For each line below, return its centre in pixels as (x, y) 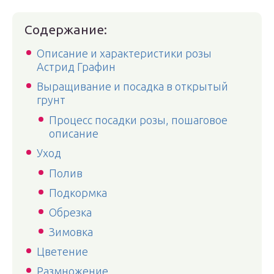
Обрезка (70, 212)
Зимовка (71, 232)
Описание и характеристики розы (124, 53)
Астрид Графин (76, 67)
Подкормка (78, 193)
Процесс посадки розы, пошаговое (138, 120)
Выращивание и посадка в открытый (132, 86)
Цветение (62, 251)
